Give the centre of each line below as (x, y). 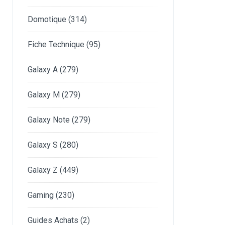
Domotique (47, 19)
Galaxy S (43, 145)
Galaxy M (44, 95)
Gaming (41, 195)
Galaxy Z (43, 170)
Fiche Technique (56, 44)
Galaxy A (43, 70)
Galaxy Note (49, 120)
